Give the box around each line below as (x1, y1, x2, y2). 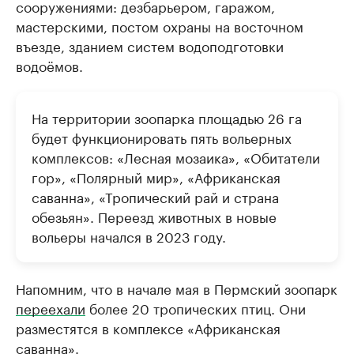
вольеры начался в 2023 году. (32, 225, 226, 246)
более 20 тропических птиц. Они (85, 297, 306, 318)
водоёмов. (16, 55, 83, 75)
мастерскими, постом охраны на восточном (16, 15, 303, 36)
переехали (16, 297, 85, 318)
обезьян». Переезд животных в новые (32, 205, 277, 226)
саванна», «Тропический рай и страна (32, 186, 279, 206)
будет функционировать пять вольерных (32, 126, 292, 147)
